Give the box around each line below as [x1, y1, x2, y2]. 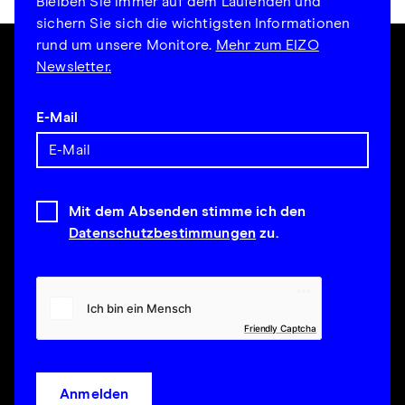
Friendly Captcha [244, 323, 316, 334]
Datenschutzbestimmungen [69, 226, 257, 241]
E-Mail [36, 110, 79, 126]
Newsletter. [36, 60, 111, 75]
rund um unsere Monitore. [36, 38, 216, 53]
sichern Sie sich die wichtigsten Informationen [36, 16, 351, 32]
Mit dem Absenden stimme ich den [69, 204, 306, 220]
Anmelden [60, 387, 129, 402]
